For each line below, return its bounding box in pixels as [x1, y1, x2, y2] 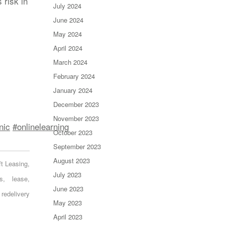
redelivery [1, 188, 30, 198]
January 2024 [53, 85, 92, 95]
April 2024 [53, 43, 82, 53]
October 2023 [53, 128, 92, 137]
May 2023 [53, 198, 82, 207]
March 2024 [53, 57, 87, 67]
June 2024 [53, 15, 83, 25]
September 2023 [53, 142, 101, 151]
